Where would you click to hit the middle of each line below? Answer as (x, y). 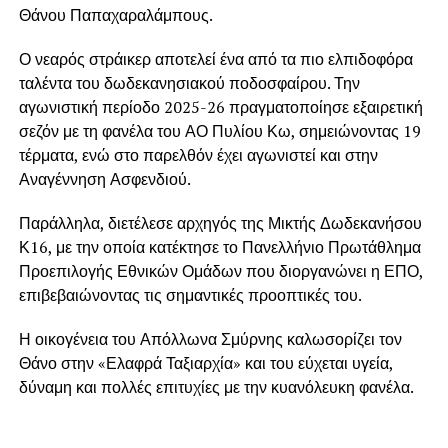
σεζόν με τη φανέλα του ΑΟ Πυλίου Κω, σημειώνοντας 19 (219, 130)
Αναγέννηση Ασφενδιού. (104, 178)
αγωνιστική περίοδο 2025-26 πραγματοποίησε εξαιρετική (220, 106)
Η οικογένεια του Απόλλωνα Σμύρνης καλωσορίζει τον (210, 338)
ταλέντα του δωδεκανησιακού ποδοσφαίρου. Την (189, 82)
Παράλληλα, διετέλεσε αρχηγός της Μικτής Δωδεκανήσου (220, 222)
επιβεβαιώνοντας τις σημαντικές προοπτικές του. (190, 294)
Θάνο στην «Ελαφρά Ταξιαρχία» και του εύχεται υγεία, (205, 362)
